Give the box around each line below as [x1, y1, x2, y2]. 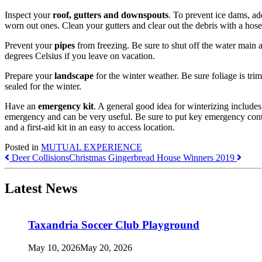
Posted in [5, 142, 41, 152]
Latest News [5, 180, 77, 196]
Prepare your [5, 70, 54, 81]
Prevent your [5, 40, 54, 50]
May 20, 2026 [80, 243, 132, 253]
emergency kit [38, 101, 94, 111]
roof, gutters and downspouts [53, 9, 168, 20]
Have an [5, 101, 38, 111]
